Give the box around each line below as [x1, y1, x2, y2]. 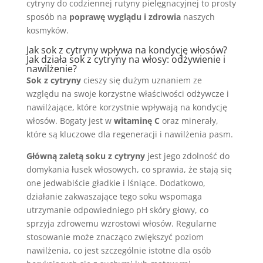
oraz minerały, [159, 115, 218, 126]
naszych [180, 11, 215, 22]
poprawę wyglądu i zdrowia [69, 11, 181, 22]
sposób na [26, 11, 69, 22]
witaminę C [113, 115, 160, 126]
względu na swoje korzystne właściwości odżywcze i [26, 88, 229, 99]
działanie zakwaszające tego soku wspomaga [26, 191, 202, 202]
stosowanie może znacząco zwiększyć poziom [26, 231, 204, 242]
